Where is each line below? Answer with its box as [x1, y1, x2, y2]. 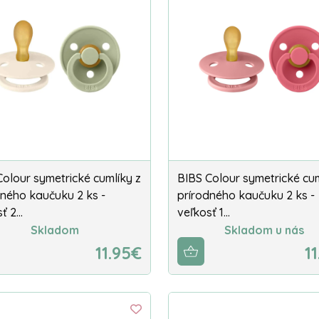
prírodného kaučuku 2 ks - [177, 187, 315, 202]
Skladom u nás [224, 223, 304, 238]
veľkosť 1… [177, 204, 230, 219]
